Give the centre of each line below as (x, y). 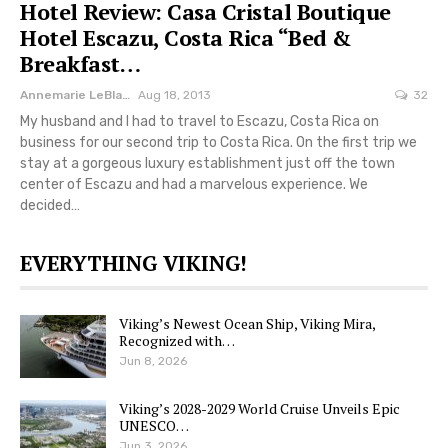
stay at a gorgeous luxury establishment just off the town (207, 163)
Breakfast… (80, 63)
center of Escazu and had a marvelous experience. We (194, 184)
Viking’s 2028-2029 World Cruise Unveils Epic (259, 409)
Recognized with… (177, 340)
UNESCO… (154, 426)
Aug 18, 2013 (174, 94)
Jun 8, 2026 (153, 360)
